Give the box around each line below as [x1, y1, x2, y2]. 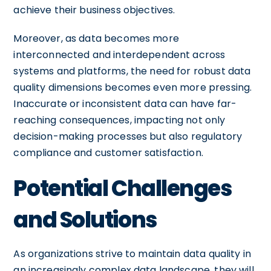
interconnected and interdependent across [13, 47, 226, 62]
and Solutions [13, 204, 157, 235]
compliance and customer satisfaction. [13, 145, 203, 160]
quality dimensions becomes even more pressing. [13, 80, 252, 94]
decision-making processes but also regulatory [13, 129, 243, 143]
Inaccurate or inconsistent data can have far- [13, 96, 237, 111]
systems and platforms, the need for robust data [13, 64, 251, 78]
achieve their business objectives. [13, 2, 175, 17]
